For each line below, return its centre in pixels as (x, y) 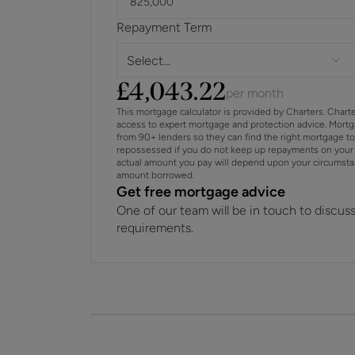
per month (255, 93)
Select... (149, 60)
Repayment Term (164, 27)
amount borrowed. (155, 175)
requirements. (155, 228)
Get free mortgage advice (201, 192)
